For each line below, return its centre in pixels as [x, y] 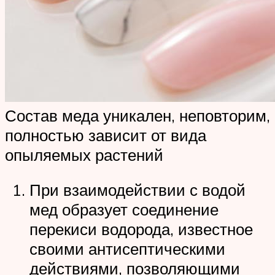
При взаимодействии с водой [137, 190]
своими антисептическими [127, 249]
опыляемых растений [84, 154]
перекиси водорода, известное [141, 229]
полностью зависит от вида [106, 135]
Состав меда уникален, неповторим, [137, 115]
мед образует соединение [124, 210]
